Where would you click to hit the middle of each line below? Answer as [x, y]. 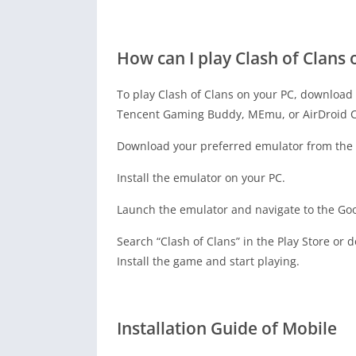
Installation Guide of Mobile [227, 329]
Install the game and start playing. [208, 261]
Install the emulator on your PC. [201, 178]
